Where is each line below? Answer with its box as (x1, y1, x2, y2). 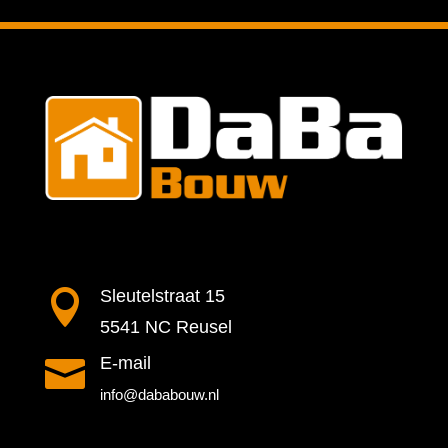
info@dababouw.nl (99, 386, 219, 404)
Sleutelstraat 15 (99, 286, 225, 307)
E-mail (99, 353, 151, 374)
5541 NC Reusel (99, 317, 232, 338)
